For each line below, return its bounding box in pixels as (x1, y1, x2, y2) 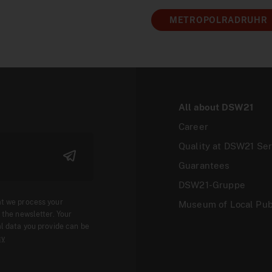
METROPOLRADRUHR (169, 15, 268, 25)
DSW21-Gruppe (178, 180, 245, 190)
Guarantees (178, 160, 230, 171)
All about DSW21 (178, 102, 254, 112)
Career (178, 121, 208, 132)
